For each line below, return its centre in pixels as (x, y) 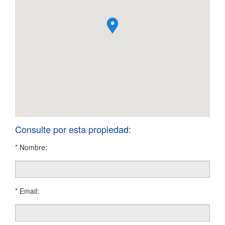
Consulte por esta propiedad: (73, 129)
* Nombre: (31, 147)
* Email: (27, 191)
